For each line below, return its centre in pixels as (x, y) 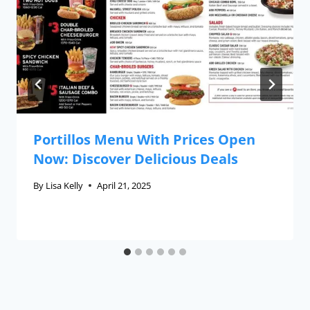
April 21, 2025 (124, 185)
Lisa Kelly (65, 185)
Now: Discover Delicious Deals (136, 159)
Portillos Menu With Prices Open (144, 139)
